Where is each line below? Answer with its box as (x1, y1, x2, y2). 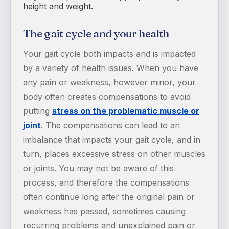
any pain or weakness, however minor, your (23, 77, 196, 87)
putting (23, 105, 52, 116)
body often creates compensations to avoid (23, 91, 191, 102)
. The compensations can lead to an (41, 120, 180, 130)
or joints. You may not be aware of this (23, 163, 174, 173)
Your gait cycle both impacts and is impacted (23, 48, 196, 59)
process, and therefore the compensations (23, 177, 189, 188)
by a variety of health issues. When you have (23, 62, 198, 73)
